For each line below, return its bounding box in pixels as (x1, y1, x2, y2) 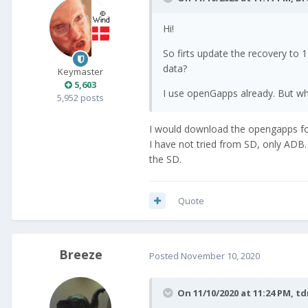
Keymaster (58, 65, 103, 78)
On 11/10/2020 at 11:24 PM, (177, 287, 296, 300)
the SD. (149, 152, 181, 166)
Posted (149, 249, 181, 262)
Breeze (58, 246, 102, 263)
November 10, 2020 (181, 249, 260, 262)
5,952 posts (57, 91, 104, 104)
